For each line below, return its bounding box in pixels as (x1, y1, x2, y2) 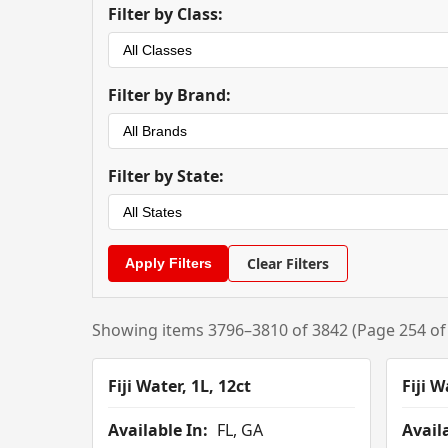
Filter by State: (108, 165, 224, 188)
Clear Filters (247, 254, 329, 274)
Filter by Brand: (108, 84, 231, 107)
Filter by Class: (108, 3, 223, 26)
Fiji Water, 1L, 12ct (108, 375, 251, 398)
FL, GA (213, 419, 263, 442)
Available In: (108, 419, 208, 442)
